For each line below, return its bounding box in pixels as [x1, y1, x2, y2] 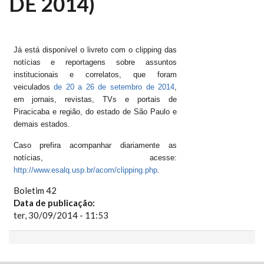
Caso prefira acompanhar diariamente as [13, 141, 177, 150]
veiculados [13, 82, 54, 91]
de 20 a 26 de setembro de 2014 [54, 82, 175, 91]
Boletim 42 [13, 185, 57, 196]
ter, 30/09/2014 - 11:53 [13, 210, 108, 220]
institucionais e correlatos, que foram [13, 70, 177, 79]
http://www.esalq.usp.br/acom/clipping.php [13, 166, 157, 174]
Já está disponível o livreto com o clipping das [13, 45, 177, 54]
